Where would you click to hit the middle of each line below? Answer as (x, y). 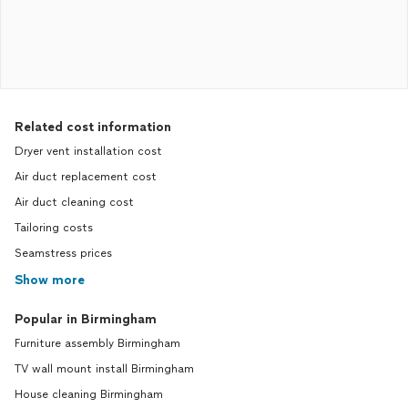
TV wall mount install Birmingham (104, 369)
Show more (50, 280)
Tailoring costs (54, 228)
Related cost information (93, 127)
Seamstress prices (63, 253)
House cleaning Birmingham (89, 394)
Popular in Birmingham (86, 319)
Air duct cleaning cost (74, 202)
